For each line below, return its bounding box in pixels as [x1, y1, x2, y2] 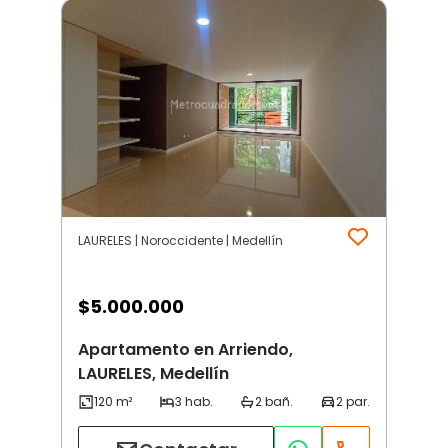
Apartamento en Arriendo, [78, 337, 293, 361]
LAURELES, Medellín [78, 361, 229, 385]
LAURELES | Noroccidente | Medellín [78, 231, 283, 249]
